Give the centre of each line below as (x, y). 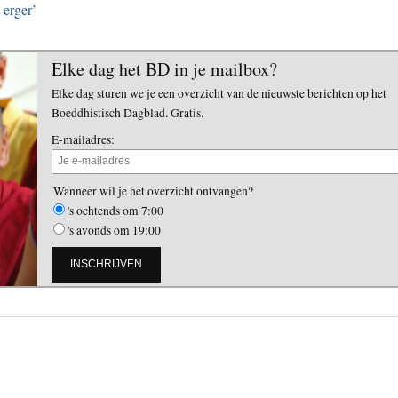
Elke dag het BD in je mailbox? (164, 68)
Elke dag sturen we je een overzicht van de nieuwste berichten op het (219, 93)
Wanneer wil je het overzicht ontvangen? (153, 191)
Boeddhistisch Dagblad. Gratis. (127, 112)
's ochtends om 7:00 (115, 210)
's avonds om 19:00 (114, 230)
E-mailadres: (83, 139)
